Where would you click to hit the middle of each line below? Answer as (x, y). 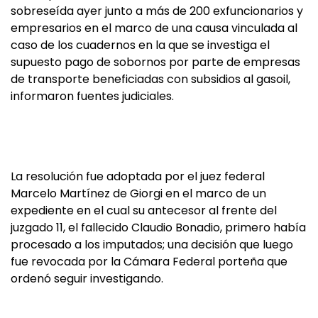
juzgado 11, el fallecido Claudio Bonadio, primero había (158, 228)
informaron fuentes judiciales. (92, 97)
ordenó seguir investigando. (87, 279)
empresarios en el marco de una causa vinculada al (154, 28)
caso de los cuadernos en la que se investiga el (140, 45)
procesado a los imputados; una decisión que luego (152, 245)
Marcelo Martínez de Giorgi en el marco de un (138, 194)
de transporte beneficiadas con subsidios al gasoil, (150, 79)
